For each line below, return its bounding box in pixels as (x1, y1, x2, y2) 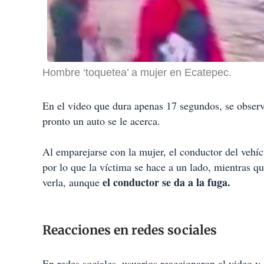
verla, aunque (42, 175, 100, 190)
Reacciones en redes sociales (42, 222, 217, 239)
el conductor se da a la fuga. (100, 174, 230, 190)
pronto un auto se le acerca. (42, 114, 160, 128)
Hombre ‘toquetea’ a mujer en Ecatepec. (42, 67, 232, 79)
